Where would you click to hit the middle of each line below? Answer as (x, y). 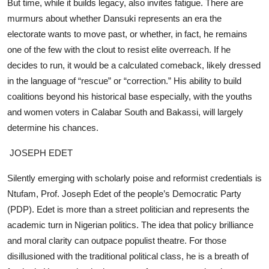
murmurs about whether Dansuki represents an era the (114, 18)
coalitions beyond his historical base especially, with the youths (130, 96)
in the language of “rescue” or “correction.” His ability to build (124, 80)
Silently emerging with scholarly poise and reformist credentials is (134, 178)
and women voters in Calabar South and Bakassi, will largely (125, 112)
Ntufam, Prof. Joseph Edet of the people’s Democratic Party (124, 193)
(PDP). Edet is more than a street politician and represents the (128, 209)
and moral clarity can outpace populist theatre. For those (117, 240)
